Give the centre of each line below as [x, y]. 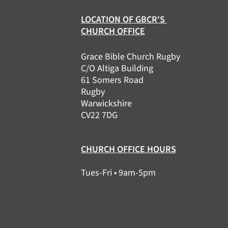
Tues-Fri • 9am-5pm [119, 173]
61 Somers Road [112, 80]
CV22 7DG [99, 115]
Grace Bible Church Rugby [131, 57]
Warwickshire [107, 104]
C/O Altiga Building [117, 68]
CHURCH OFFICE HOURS [129, 149]
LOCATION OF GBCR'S [124, 20]
